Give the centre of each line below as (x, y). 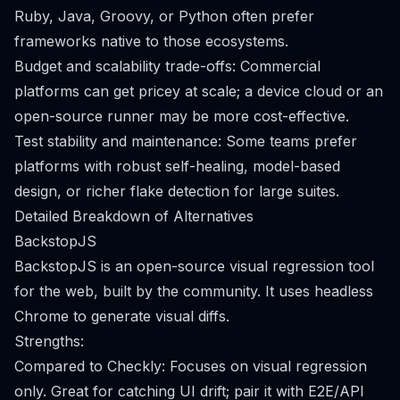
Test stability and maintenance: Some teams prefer (186, 141)
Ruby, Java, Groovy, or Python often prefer (164, 16)
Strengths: (49, 341)
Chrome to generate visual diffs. (122, 316)
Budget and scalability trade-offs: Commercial (167, 66)
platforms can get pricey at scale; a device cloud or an (199, 91)
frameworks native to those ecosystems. (151, 41)
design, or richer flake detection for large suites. (177, 191)
